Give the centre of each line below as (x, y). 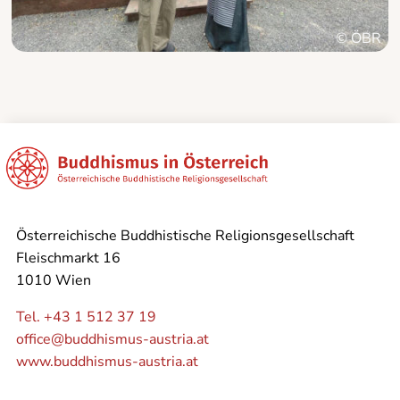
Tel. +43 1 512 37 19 (86, 317)
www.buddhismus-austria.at (107, 362)
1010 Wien (53, 281)
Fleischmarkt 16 (68, 258)
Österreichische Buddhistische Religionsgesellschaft (185, 236)
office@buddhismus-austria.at (112, 340)
